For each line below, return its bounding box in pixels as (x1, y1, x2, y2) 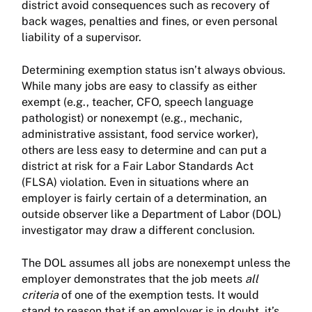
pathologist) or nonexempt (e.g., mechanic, (22, 111, 242, 125)
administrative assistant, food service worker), (22, 127, 258, 141)
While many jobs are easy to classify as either (22, 79, 257, 93)
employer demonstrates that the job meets (22, 272, 245, 286)
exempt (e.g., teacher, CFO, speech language (22, 95, 253, 109)
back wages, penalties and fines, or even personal (22, 15, 278, 29)
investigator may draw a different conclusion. (22, 224, 255, 237)
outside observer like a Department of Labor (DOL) (22, 208, 281, 221)
